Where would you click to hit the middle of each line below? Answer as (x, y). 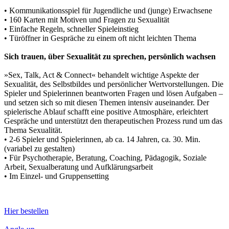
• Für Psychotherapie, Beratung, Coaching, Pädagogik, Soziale (105, 158)
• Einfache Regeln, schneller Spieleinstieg (71, 29)
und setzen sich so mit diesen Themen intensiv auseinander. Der (107, 103)
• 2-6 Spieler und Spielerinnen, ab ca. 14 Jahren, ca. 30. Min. (102, 140)
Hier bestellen (26, 211)
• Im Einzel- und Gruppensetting (56, 176)
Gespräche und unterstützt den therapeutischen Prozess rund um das (113, 121)
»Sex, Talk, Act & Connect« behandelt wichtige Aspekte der (101, 75)
